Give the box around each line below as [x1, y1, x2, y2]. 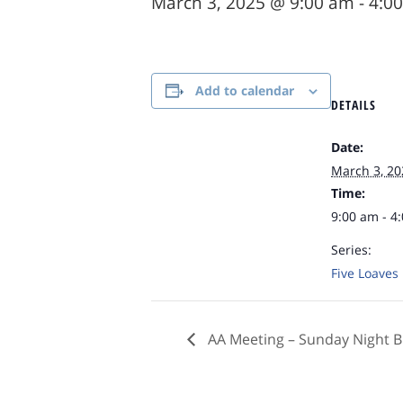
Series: [331, 241, 372, 258]
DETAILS [331, 96, 376, 113]
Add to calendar [194, 82, 294, 99]
